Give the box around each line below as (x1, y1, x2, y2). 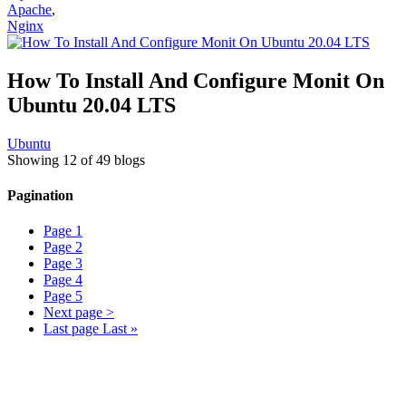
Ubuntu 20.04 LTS (7, 92, 176, 117)
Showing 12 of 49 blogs (7, 151, 145, 168)
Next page (43, 304, 102, 321)
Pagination (7, 188, 73, 204)
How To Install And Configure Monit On (7, 68, 384, 92)
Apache (7, 2, 52, 18)
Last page (43, 321, 99, 337)
